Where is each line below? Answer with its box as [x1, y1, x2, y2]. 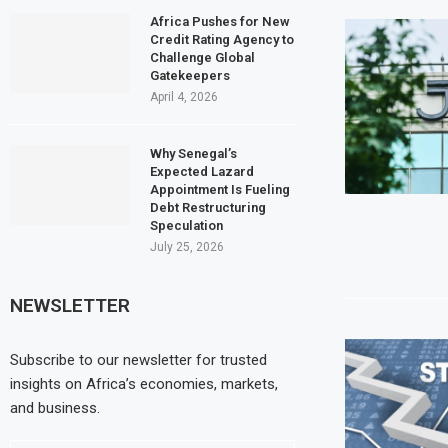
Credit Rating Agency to [150, 31, 294, 47]
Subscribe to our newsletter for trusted [10, 350, 267, 369]
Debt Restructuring [150, 199, 266, 215]
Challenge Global [150, 49, 255, 65]
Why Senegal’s [150, 145, 237, 161]
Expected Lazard [150, 163, 254, 179]
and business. [10, 398, 100, 417]
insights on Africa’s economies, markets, [10, 374, 278, 393]
